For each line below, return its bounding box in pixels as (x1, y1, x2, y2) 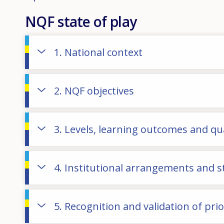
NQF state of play (25, 11, 137, 31)
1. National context (54, 45, 142, 59)
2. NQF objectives (54, 83, 134, 97)
